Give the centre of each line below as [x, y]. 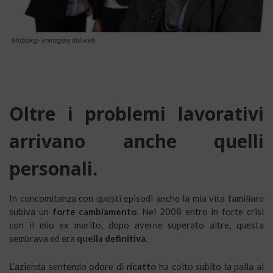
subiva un [31, 212]
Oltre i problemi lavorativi [136, 114]
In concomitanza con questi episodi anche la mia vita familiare [136, 198]
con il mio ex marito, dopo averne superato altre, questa [136, 225]
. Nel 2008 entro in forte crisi [200, 212]
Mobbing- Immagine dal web [53, 40]
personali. [53, 169]
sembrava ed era [43, 239]
